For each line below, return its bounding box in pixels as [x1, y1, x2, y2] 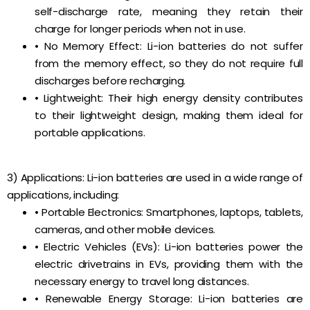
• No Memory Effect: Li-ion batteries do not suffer [35, 39, 303, 53]
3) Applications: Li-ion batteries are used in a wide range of [7, 170, 303, 185]
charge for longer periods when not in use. [35, 21, 246, 36]
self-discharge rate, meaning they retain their [35, 4, 303, 19]
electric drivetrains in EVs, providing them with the [35, 257, 303, 271]
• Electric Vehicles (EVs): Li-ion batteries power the [35, 239, 303, 254]
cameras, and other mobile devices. [35, 222, 216, 237]
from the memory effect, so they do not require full [35, 56, 303, 71]
